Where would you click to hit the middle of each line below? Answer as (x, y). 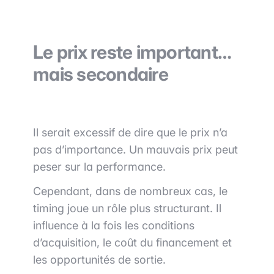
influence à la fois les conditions (114, 226)
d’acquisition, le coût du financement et (132, 243)
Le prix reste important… (132, 52)
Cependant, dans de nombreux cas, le (130, 191)
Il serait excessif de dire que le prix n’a (130, 133)
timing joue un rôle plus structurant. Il (127, 209)
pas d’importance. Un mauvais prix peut (135, 150)
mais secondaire (101, 74)
